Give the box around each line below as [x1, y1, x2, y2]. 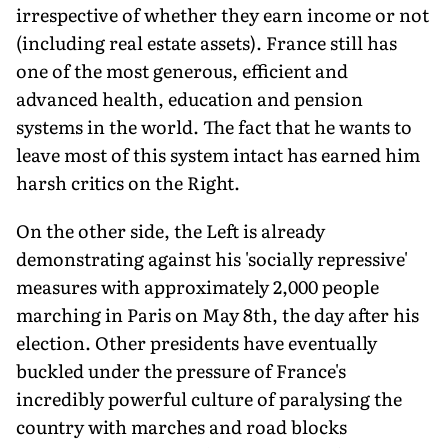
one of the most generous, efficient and [16, 56, 348, 84]
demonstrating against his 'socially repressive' [16, 244, 408, 272]
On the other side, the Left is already [16, 216, 325, 244]
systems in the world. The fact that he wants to [16, 112, 412, 140]
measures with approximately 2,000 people [16, 272, 379, 300]
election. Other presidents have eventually [16, 328, 377, 356]
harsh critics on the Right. [16, 168, 240, 196]
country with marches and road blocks [16, 412, 347, 440]
